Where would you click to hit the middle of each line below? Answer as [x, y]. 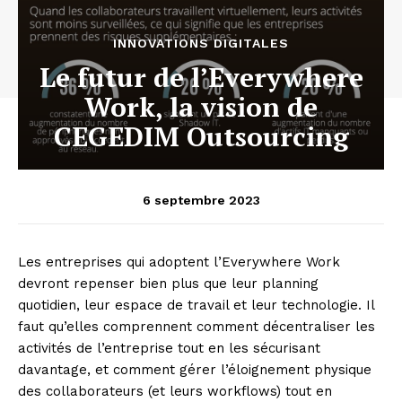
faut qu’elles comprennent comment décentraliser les [197, 327]
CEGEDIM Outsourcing [201, 137]
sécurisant [287, 349]
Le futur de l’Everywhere [201, 78]
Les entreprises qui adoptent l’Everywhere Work [179, 262]
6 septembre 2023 [201, 200]
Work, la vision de [201, 107]
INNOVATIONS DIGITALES [201, 44]
